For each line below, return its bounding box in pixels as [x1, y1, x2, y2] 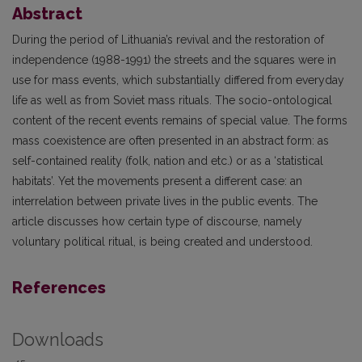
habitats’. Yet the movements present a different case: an [12, 175, 302, 187]
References [12, 278, 106, 297]
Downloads [12, 330, 103, 350]
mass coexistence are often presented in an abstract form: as [12, 134, 329, 147]
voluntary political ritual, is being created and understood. [12, 235, 313, 248]
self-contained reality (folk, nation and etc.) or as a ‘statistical [12, 154, 323, 167]
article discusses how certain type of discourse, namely [12, 215, 302, 228]
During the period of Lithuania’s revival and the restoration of [12, 33, 324, 46]
